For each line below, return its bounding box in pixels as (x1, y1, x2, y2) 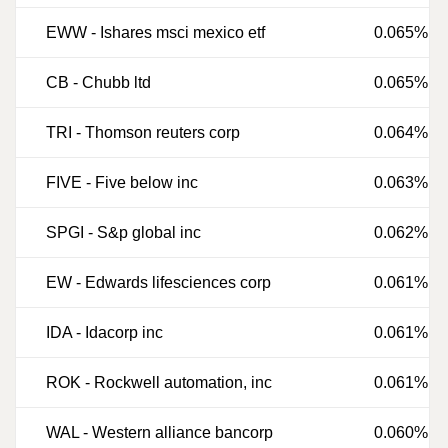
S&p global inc (97, 224, 201, 241)
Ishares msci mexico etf (100, 24, 265, 41)
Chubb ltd (82, 74, 151, 91)
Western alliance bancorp (92, 424, 273, 441)
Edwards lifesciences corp (85, 274, 271, 291)
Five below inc (95, 174, 198, 191)
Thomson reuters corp (85, 124, 240, 141)
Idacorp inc (85, 324, 163, 341)
